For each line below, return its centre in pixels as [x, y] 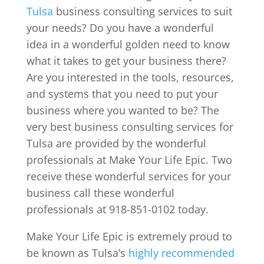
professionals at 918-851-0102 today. [117, 209]
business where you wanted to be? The [123, 110]
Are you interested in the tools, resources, [130, 77]
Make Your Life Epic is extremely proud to [129, 236]
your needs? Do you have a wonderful [120, 28]
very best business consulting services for [130, 127]
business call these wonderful [100, 193]
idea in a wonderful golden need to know [128, 44]
